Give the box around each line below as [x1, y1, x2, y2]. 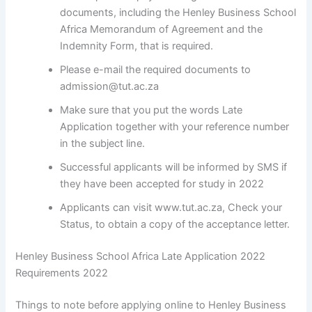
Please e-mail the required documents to [60, 63, 251, 77]
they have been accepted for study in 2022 [60, 178, 265, 191]
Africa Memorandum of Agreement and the [60, 23, 263, 36]
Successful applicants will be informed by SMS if [60, 161, 288, 174]
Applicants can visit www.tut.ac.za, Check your [60, 201, 283, 214]
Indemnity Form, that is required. [60, 40, 214, 53]
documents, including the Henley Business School [60, 6, 297, 19]
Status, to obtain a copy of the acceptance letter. [60, 218, 290, 231]
